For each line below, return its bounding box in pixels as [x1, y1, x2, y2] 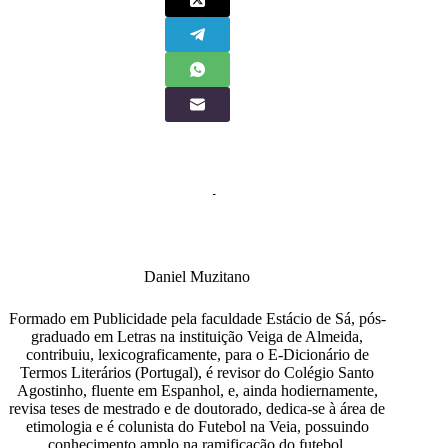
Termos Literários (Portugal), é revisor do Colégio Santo [20, 363, 375, 381]
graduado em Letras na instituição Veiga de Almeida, [31, 327, 364, 345]
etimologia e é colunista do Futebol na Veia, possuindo [25, 417, 369, 435]
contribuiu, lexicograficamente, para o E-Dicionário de [25, 345, 369, 363]
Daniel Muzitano [144, 267, 251, 285]
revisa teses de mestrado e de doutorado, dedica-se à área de [9, 399, 386, 417]
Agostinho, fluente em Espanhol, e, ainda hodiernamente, [16, 381, 378, 399]
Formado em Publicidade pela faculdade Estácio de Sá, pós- [8, 309, 386, 327]
